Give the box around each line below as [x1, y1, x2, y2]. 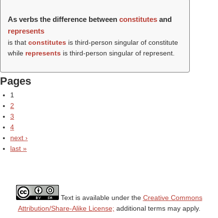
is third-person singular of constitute [66, 38, 178, 46]
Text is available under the [58, 194, 143, 201]
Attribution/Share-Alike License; [18, 204, 114, 212]
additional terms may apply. [114, 204, 200, 212]
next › [10, 134, 28, 142]
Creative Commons [143, 194, 202, 201]
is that [8, 38, 28, 46]
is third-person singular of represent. [61, 49, 175, 57]
